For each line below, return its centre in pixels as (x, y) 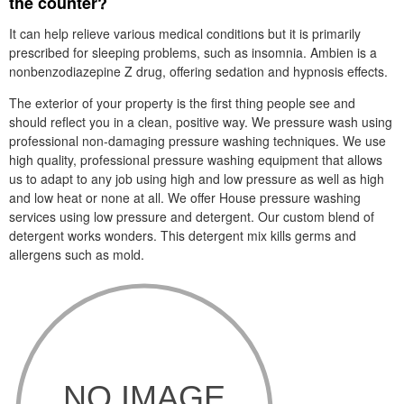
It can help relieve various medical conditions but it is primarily (185, 33)
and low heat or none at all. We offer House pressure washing (185, 197)
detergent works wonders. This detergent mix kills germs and (183, 235)
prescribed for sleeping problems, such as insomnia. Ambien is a (193, 52)
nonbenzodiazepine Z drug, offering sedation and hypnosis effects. (198, 71)
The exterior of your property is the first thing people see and (182, 103)
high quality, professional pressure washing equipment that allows (196, 160)
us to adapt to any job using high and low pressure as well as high (197, 179)
